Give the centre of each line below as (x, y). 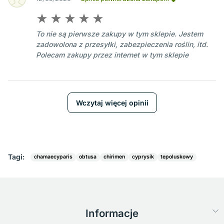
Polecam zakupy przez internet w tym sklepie (112, 55)
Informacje (112, 213)
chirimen (114, 157)
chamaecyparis (53, 157)
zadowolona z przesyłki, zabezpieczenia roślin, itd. (122, 44)
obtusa (88, 157)
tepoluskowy (177, 157)
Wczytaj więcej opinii (112, 102)
